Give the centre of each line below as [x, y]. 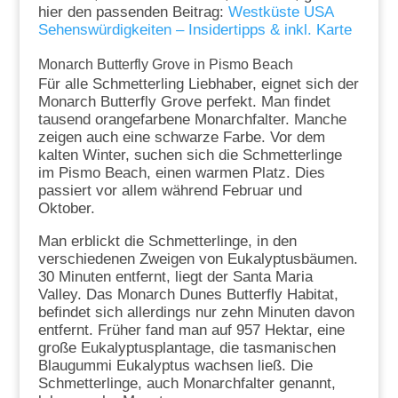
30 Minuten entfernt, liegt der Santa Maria [175, 277]
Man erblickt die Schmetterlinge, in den [167, 242]
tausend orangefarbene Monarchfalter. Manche [192, 120]
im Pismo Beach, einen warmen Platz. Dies [181, 173]
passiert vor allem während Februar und [170, 191]
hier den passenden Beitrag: [133, 12]
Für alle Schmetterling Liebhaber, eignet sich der [198, 84]
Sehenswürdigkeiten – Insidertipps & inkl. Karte [195, 30]
